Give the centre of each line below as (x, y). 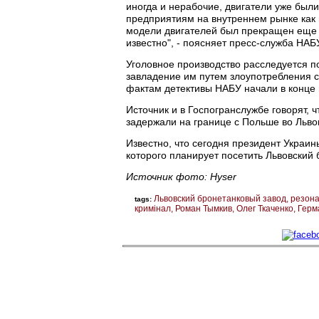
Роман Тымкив (204, 208)
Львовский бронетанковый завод (220, 198)
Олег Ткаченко (265, 208)
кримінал (153, 208)
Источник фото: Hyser (181, 176)
